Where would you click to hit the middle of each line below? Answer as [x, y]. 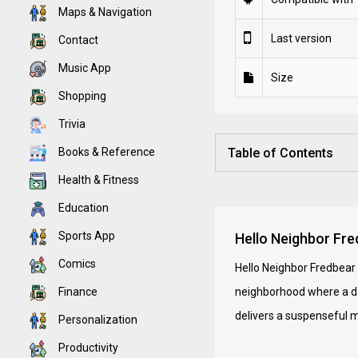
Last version [301, 38]
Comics [76, 264]
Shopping [81, 96]
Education [82, 208]
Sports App [86, 236]
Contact [77, 40]
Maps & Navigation [104, 12]
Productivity [87, 348]
